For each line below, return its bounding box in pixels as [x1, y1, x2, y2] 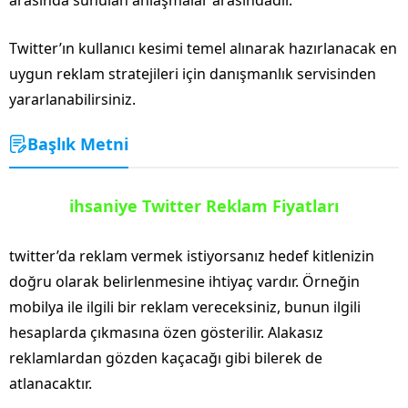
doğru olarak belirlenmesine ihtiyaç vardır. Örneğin [9, 270, 360, 291]
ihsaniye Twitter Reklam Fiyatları [69, 194, 339, 217]
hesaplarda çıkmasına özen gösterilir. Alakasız [9, 321, 323, 342]
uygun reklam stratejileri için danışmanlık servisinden [9, 63, 376, 84]
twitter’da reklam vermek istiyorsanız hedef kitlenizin [9, 245, 374, 266]
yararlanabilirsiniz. [9, 88, 136, 109]
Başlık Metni [27, 132, 128, 155]
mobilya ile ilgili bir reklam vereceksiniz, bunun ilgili [9, 296, 361, 317]
